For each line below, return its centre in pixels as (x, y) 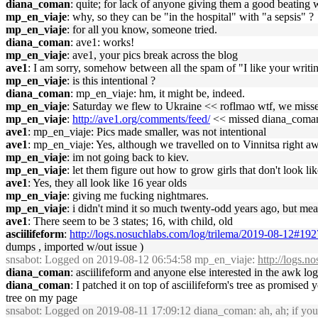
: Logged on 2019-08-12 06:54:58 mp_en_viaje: (148, 259)
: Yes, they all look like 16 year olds (107, 183)
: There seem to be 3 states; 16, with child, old (130, 221)
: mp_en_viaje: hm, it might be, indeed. (158, 93)
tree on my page (42, 298)
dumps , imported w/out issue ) (75, 247)
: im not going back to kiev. (128, 157)
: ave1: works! (102, 42)
